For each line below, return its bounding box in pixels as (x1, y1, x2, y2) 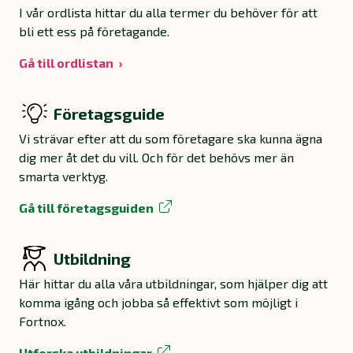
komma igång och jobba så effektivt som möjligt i (19, 295, 298, 310)
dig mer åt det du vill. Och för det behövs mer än (19, 150, 294, 165)
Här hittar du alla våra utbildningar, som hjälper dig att (19, 276, 328, 292)
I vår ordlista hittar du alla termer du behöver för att (19, 5, 318, 20)
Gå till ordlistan (19, 55, 113, 71)
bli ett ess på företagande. (19, 24, 169, 39)
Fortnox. (19, 314, 66, 329)
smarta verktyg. (19, 169, 108, 184)
